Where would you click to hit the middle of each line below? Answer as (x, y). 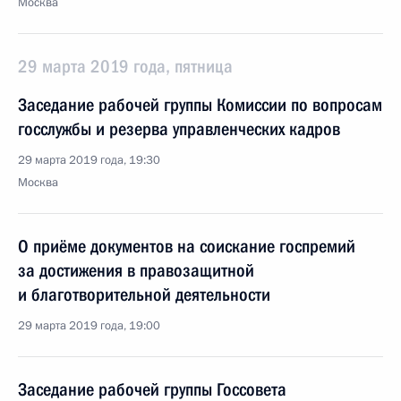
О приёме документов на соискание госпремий (187, 246)
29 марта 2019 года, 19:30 (89, 160)
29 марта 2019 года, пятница (125, 66)
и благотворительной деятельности (144, 294)
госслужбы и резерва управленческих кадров (179, 129)
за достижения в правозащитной (136, 270)
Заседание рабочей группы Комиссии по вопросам (200, 105)
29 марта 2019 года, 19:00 (89, 326)
